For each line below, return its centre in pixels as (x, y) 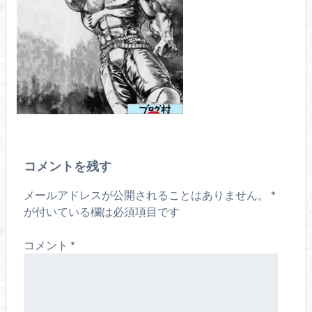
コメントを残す (67, 166)
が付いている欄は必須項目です (101, 212)
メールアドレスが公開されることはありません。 (146, 195)
